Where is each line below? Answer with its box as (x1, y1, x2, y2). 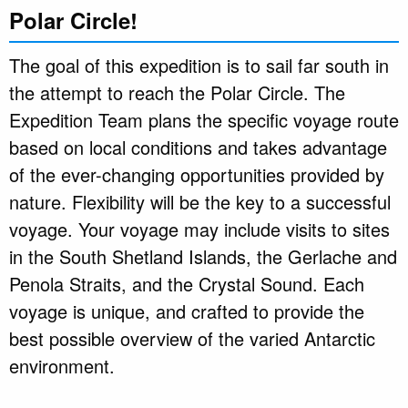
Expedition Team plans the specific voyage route (9, 106, 399, 133)
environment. (9, 352, 115, 379)
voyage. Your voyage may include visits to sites (9, 215, 390, 242)
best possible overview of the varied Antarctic (9, 324, 375, 352)
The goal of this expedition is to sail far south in (9, 51, 389, 78)
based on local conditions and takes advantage (9, 133, 387, 160)
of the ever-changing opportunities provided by (9, 160, 384, 188)
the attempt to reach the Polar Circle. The (9, 78, 345, 106)
